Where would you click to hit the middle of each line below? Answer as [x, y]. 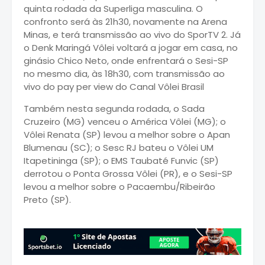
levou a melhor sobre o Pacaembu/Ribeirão [119, 186]
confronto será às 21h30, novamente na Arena [125, 21]
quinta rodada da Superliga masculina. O [113, 8]
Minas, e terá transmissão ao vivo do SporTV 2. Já [132, 34]
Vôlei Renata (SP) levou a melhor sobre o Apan [127, 134]
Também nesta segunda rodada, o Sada [114, 108]
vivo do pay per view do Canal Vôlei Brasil [114, 86]
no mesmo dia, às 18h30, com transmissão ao [124, 73]
